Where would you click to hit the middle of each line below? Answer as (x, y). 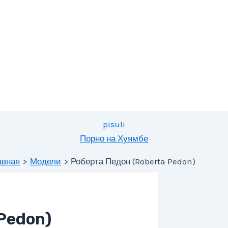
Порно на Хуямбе (114, 138)
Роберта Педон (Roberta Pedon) (133, 161)
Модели (45, 161)
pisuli (114, 124)
